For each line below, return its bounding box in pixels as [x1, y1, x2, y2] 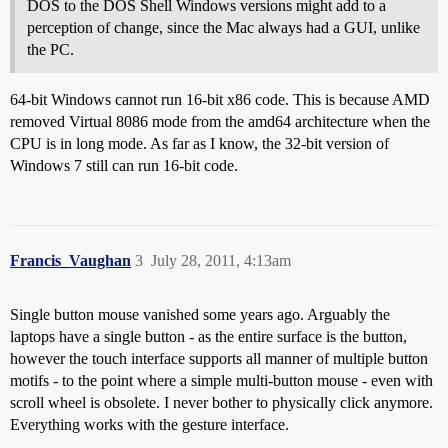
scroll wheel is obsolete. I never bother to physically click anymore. [10, 394, 433, 411]
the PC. [27, 41, 74, 58]
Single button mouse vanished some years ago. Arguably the [10, 306, 390, 323]
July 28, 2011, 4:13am [151, 252, 291, 269]
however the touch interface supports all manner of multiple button [10, 350, 428, 367]
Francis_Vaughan [10, 252, 131, 269]
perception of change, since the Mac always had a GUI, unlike [27, 19, 420, 36]
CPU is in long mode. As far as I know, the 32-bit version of [10, 135, 389, 152]
